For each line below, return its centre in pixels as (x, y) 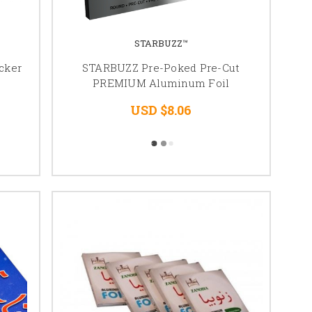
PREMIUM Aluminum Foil (161, 83)
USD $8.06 (161, 110)
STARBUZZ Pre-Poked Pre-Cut (161, 67)
